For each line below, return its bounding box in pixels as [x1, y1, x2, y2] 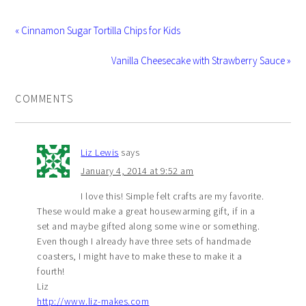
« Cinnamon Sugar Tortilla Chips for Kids [15, 23, 181, 37]
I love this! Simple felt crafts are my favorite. [81, 189, 264, 202]
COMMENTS [15, 91, 74, 105]
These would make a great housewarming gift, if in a [37, 204, 255, 217]
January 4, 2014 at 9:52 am [81, 164, 194, 177]
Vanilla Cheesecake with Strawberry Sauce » [111, 53, 291, 67]
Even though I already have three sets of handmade [37, 234, 251, 247]
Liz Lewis [81, 145, 119, 158]
